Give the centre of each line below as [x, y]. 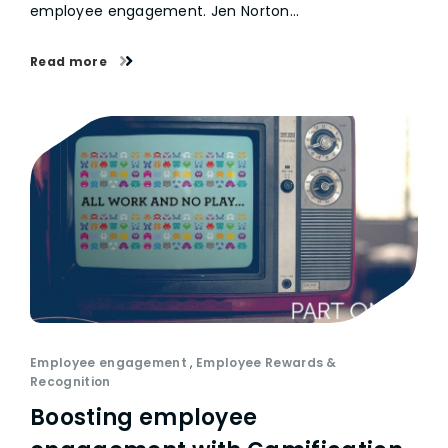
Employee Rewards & [266, 362]
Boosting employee [144, 417]
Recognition [70, 381]
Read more [70, 61]
